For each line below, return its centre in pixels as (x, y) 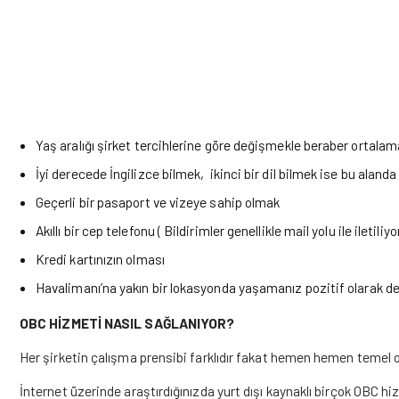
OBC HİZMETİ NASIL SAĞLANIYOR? (127, 323)
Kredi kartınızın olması (100, 259)
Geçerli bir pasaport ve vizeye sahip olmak (158, 202)
